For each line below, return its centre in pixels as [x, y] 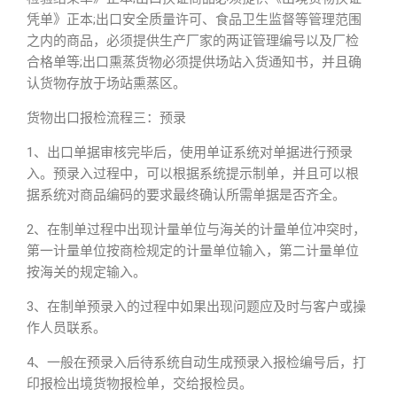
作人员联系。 [66, 328]
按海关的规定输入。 [86, 272]
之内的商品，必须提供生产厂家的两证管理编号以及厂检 [193, 41]
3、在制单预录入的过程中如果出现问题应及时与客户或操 [196, 307]
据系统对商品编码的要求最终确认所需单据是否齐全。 [186, 195]
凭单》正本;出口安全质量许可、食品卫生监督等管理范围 [194, 19]
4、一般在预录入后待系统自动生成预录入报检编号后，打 [196, 362]
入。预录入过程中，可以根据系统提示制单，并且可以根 [193, 174]
